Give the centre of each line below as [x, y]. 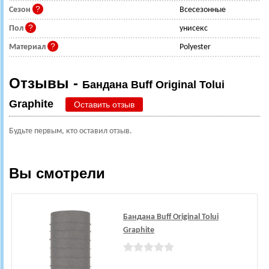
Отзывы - [46, 83]
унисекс [194, 29]
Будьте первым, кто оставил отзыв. [71, 131]
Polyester [195, 47]
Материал [28, 47]
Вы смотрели [57, 174]
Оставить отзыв [104, 105]
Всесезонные [203, 10]
